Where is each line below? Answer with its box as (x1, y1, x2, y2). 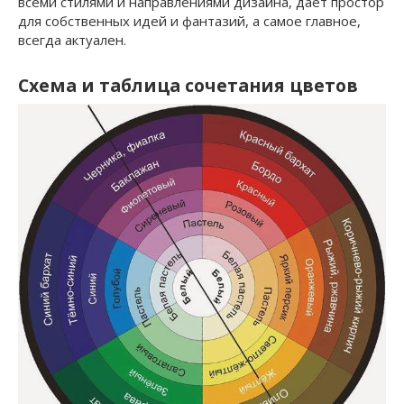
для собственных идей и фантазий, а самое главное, (18, 11, 361, 30)
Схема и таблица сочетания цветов (18, 73, 358, 98)
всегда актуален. (18, 30, 126, 49)
